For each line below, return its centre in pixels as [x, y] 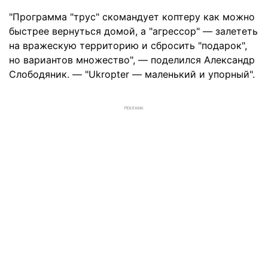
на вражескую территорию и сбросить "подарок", [128, 45]
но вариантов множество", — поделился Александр [132, 60]
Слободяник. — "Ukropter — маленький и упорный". [132, 74]
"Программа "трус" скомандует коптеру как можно [132, 16]
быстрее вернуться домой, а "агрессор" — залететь [133, 31]
